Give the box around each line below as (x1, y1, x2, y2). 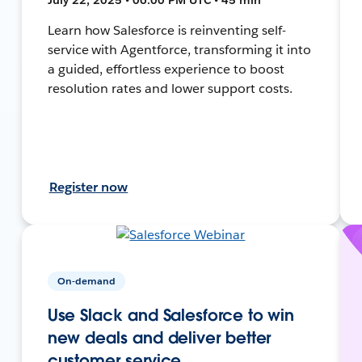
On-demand (57, 273, 116, 288)
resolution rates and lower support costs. (47, 79, 293, 97)
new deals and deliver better (47, 326, 271, 348)
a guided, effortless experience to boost (47, 60, 284, 78)
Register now (48, 178, 128, 196)
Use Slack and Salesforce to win (47, 304, 295, 326)
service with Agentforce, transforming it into (47, 40, 311, 58)
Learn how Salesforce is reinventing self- (47, 21, 286, 39)
